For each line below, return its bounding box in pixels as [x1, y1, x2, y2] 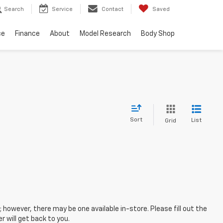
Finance [15, 30, 40, 38]
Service [52, 6, 73, 12]
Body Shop [141, 30, 175, 38]
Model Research [80, 30, 131, 38]
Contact [102, 6, 123, 12]
